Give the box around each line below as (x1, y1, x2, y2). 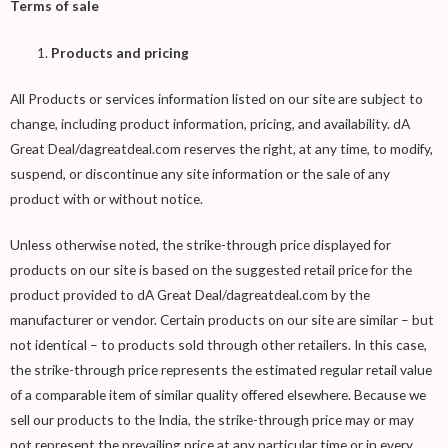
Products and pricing (51, 44, 190, 62)
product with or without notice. (10, 189, 203, 207)
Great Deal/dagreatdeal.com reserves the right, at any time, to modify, (10, 139, 433, 157)
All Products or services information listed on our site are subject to (10, 89, 423, 107)
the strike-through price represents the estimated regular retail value (10, 361, 432, 379)
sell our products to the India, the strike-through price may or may (10, 411, 414, 429)
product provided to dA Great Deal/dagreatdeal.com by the (10, 286, 370, 304)
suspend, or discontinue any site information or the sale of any (10, 164, 390, 182)
